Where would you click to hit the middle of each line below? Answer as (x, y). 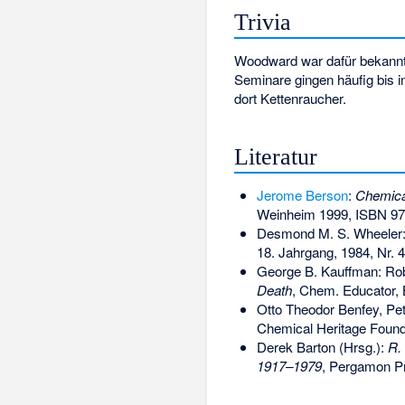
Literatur (276, 156)
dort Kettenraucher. (291, 99)
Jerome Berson (302, 194)
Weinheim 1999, (306, 213)
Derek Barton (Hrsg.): (322, 346)
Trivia (263, 22)
